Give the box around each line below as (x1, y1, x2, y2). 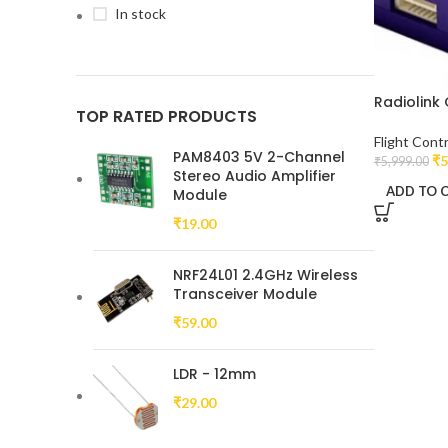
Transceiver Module (173, 284, 317, 304)
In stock (115, 5, 166, 22)
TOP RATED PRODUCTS (76, 105, 257, 128)
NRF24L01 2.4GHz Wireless (173, 265, 358, 285)
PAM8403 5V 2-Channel (173, 147, 345, 167)
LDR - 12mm (173, 364, 256, 384)
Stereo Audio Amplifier (173, 166, 336, 186)
